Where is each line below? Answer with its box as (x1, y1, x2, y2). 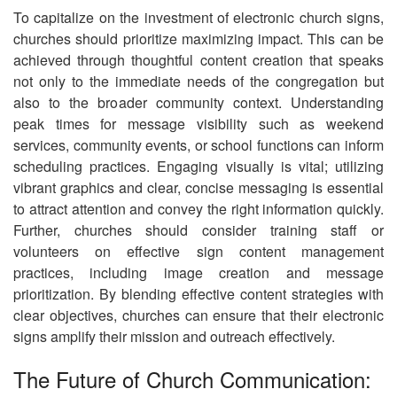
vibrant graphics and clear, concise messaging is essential (13, 177, 384, 198)
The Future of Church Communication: (13, 363, 371, 395)
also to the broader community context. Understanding (13, 92, 384, 113)
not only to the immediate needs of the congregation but (13, 71, 384, 92)
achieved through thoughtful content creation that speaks (13, 50, 384, 71)
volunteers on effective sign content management (13, 241, 384, 262)
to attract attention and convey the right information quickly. (13, 198, 384, 220)
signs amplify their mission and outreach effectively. (13, 326, 335, 347)
